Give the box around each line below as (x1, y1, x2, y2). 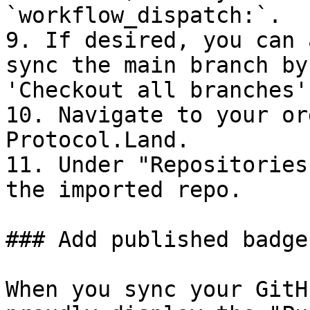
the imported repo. (6, 177, 242, 202)
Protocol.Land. (6, 127, 190, 152)
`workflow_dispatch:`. (6, 3, 282, 28)
